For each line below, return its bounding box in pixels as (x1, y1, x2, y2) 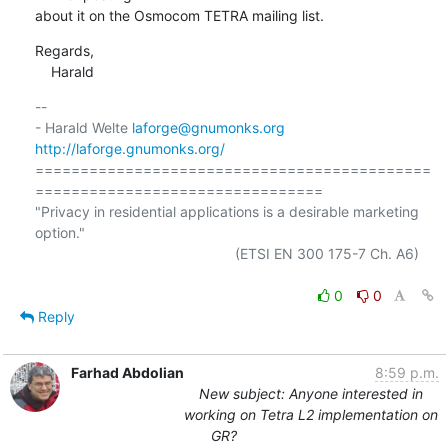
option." (34, 223, 85, 241)
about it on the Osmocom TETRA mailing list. (34, 6, 324, 24)
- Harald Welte (34, 118, 132, 136)
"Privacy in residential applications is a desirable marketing (34, 202, 419, 220)
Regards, (34, 41, 94, 59)
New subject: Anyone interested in (199, 384, 423, 402)
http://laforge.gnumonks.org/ (34, 139, 225, 157)
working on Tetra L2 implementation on (184, 405, 438, 423)
